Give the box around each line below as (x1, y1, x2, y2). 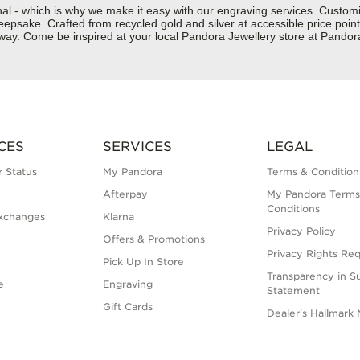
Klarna (102, 211, 134, 223)
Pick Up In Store (102, 256, 184, 268)
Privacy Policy (267, 225, 337, 238)
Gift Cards (102, 301, 153, 313)
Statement (267, 284, 321, 297)
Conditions (267, 202, 321, 215)
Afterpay (102, 188, 148, 201)
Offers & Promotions (102, 233, 205, 246)
